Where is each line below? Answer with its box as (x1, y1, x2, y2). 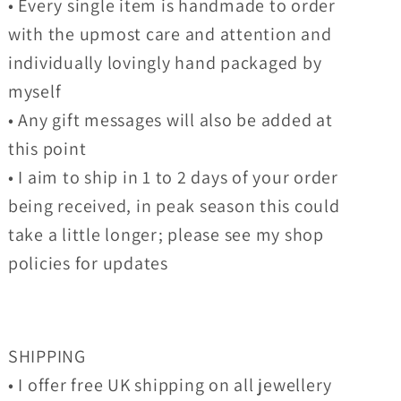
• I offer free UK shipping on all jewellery (7, 373, 333, 397)
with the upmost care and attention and (7, 22, 332, 47)
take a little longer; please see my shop (7, 223, 324, 247)
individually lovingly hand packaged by (7, 51, 322, 75)
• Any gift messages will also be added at (7, 108, 333, 132)
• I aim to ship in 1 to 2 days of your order (7, 166, 338, 190)
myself (7, 80, 62, 104)
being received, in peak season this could (7, 194, 340, 218)
